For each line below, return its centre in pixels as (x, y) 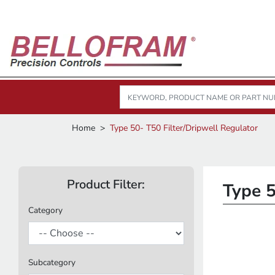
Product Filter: (106, 184)
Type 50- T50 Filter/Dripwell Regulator (184, 128)
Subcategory (52, 262)
